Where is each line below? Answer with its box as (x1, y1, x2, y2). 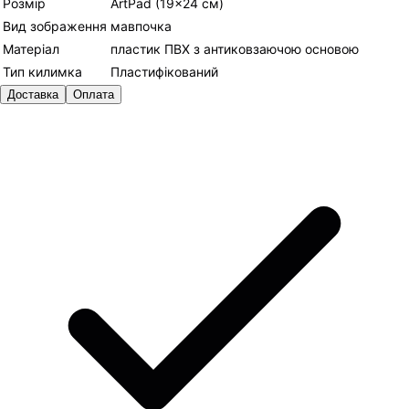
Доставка (7, 88, 58, 101)
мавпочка (110, 18, 172, 34)
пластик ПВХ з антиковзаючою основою (110, 41, 359, 57)
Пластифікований (110, 64, 218, 79)
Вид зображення (3, 18, 107, 34)
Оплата (73, 88, 114, 101)
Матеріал (3, 41, 59, 57)
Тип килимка (3, 64, 82, 79)
